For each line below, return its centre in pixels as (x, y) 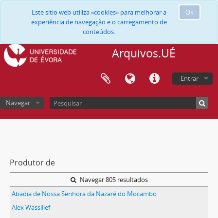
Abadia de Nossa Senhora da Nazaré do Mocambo (84, 194)
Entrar (190, 78)
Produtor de (32, 163)
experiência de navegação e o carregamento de (99, 22)
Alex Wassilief (31, 207)
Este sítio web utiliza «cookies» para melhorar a (99, 12)
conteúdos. (99, 32)
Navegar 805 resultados (113, 180)
